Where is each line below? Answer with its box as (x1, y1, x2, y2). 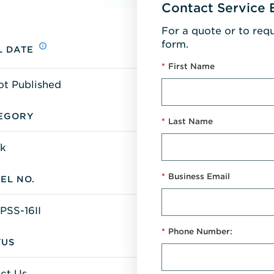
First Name (168, 61, 215, 71)
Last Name (168, 116, 213, 126)
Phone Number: (168, 226, 232, 236)
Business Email (168, 171, 230, 181)
